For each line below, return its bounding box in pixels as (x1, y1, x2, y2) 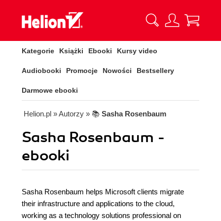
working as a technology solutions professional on (22, 211, 181, 220)
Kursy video (117, 47, 157, 55)
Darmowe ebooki (22, 86, 78, 94)
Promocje (66, 67, 98, 74)
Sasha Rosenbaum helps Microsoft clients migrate (22, 187, 184, 196)
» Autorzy (53, 110, 84, 118)
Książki (59, 47, 83, 55)
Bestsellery (137, 67, 174, 74)
